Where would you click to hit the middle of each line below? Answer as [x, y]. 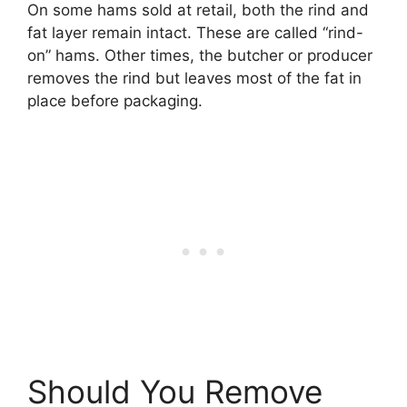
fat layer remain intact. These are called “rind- [195, 33]
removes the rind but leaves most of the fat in [194, 79]
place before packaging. [115, 101]
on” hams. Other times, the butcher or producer [200, 56]
